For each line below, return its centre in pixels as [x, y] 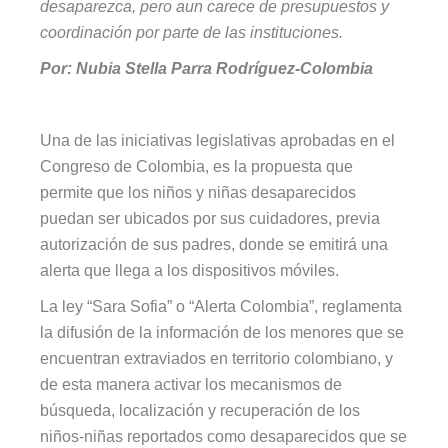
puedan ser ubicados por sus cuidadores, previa [210, 218]
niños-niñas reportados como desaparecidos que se [224, 436]
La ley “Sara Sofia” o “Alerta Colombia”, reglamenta [221, 306]
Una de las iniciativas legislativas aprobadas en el [218, 140]
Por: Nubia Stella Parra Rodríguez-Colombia [207, 68]
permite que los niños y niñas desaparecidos [198, 192]
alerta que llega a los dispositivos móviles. [190, 270]
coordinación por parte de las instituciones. [192, 32]
